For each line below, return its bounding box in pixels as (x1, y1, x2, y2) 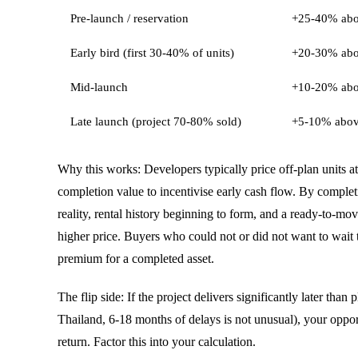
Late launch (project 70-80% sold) (70, 115, 241, 129)
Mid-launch (70, 81, 128, 94)
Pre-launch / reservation (70, 12, 189, 26)
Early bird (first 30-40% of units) (70, 46, 234, 60)
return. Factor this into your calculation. (58, 335, 256, 349)
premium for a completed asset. (58, 252, 214, 266)
